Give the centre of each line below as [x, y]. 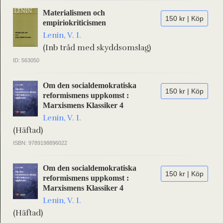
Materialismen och [74, 13]
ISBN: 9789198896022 [40, 143]
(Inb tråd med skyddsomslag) [97, 48]
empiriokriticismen [74, 23]
